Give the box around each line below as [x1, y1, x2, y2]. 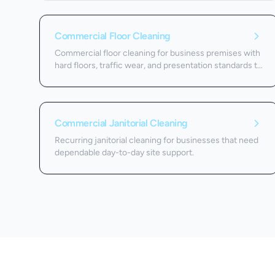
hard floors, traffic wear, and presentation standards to [55, 60, 262, 71]
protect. [55, 72, 85, 83]
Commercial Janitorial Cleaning [55, 117, 188, 129]
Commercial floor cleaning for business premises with [55, 47, 260, 58]
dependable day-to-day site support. [55, 147, 194, 158]
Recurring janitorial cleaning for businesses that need [55, 134, 258, 145]
